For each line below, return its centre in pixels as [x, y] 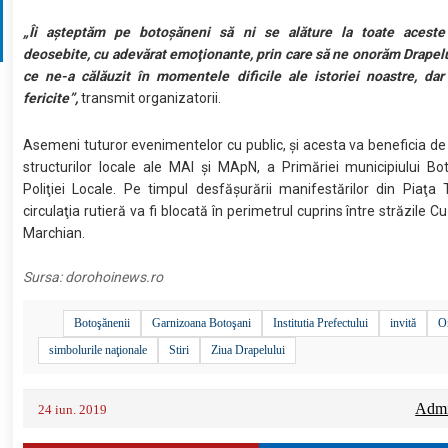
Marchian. [54, 232]
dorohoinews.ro [114, 276]
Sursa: [44, 276]
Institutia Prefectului [321, 322]
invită [403, 322]
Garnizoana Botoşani [202, 322]
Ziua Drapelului [248, 349]
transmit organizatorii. [150, 97]
